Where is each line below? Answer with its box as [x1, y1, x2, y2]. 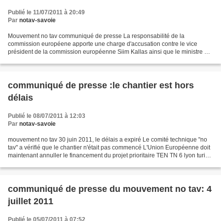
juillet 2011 [8, 196, 53, 206]
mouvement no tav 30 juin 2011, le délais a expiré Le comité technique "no [8, 136, 207, 143]
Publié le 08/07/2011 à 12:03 [8, 112, 85, 119]
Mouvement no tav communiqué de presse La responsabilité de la [8, 33, 184, 39]
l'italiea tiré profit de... [8, 160, 64, 167]
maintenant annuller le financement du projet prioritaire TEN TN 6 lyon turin [8, 152, 209, 159]
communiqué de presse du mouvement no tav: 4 [8, 184, 212, 194]
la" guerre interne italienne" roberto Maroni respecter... [8, 56, 152, 63]
